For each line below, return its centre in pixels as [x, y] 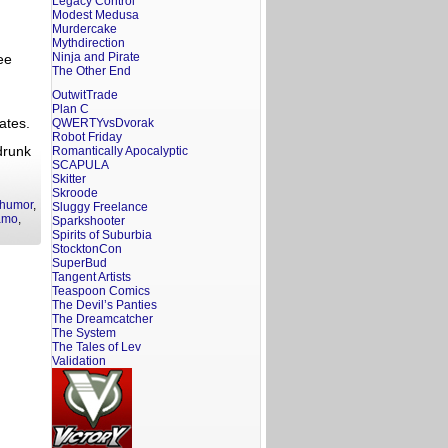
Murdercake [84, 29]
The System [84, 333]
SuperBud [79, 263]
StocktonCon [87, 249]
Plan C [70, 109]
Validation [79, 361]
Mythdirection [88, 43]
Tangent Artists [91, 277]
